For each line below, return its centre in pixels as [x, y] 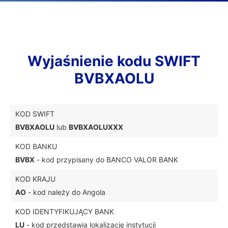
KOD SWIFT [35, 114]
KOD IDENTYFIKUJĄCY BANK [65, 211]
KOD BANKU [36, 146]
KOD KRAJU [35, 179]
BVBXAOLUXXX [96, 127]
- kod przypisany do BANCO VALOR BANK [106, 160]
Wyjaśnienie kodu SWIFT [114, 61]
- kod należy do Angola [66, 192]
